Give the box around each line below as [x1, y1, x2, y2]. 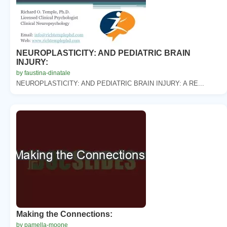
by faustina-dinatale [16, 69, 70, 77]
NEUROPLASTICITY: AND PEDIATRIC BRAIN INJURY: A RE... [16, 79, 204, 87]
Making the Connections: [16, 209, 112, 218]
